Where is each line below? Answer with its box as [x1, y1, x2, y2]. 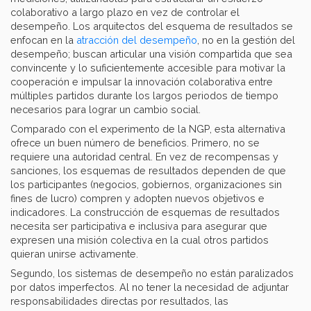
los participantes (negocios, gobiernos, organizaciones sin [10, 178, 282, 191]
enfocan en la [10, 34, 76, 47]
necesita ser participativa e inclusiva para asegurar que [10, 220, 267, 233]
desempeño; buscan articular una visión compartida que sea [10, 48, 292, 60]
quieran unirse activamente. [10, 248, 138, 260]
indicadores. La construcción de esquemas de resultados [10, 206, 280, 219]
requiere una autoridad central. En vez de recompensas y [10, 151, 278, 163]
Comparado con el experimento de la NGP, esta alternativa [10, 123, 285, 135]
